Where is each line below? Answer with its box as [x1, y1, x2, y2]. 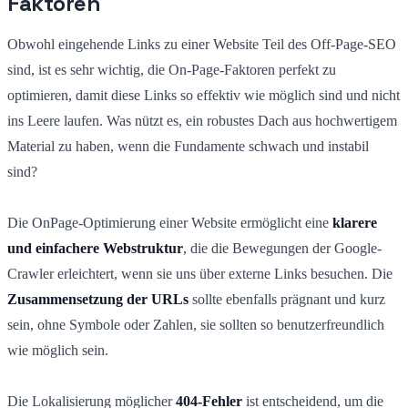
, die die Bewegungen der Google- [183, 240, 382, 256]
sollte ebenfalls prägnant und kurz [189, 291, 385, 307]
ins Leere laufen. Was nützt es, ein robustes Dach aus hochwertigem [7, 112, 397, 128]
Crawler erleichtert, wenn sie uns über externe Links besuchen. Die [7, 265, 393, 281]
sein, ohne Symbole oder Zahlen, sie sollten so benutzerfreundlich [7, 316, 384, 332]
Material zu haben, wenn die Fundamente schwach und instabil [7, 138, 369, 154]
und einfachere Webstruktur [7, 240, 183, 256]
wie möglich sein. [7, 342, 108, 358]
